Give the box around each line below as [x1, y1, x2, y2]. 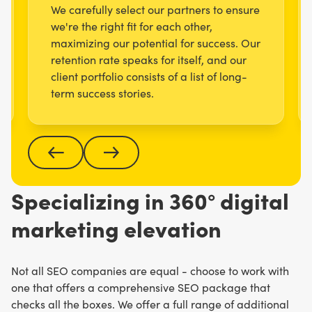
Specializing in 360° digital [11, 184, 289, 215]
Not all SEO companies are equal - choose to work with [11, 263, 289, 278]
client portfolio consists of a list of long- [51, 68, 247, 84]
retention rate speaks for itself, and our [51, 52, 247, 67]
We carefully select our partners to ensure [51, 1, 260, 17]
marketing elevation [11, 212, 221, 243]
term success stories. [51, 85, 154, 100]
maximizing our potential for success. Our [51, 35, 260, 50]
